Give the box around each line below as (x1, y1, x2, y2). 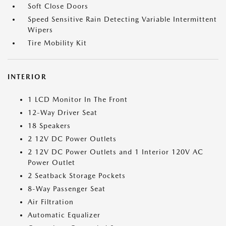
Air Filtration (28, 198, 74, 206)
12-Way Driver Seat (28, 108, 97, 117)
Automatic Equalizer (28, 211, 100, 219)
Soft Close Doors (28, 2, 88, 10)
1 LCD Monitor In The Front (28, 95, 128, 103)
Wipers (28, 26, 53, 34)
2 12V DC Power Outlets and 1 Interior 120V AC (28, 148, 203, 156)
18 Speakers (28, 122, 71, 130)
